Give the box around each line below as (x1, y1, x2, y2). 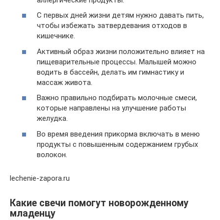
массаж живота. (37, 78, 92, 87)
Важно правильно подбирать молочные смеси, (37, 93, 197, 103)
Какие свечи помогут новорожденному (10, 197, 189, 209)
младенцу (10, 208, 55, 219)
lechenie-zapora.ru (10, 173, 70, 183)
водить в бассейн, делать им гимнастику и (37, 67, 184, 77)
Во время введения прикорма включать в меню (37, 129, 200, 138)
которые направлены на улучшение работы (37, 104, 186, 113)
